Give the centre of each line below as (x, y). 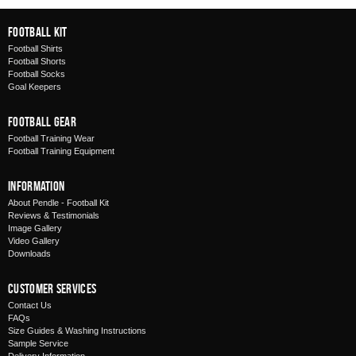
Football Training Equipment (61, 151)
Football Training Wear (51, 138)
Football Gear (42, 122)
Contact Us (30, 305)
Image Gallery (35, 228)
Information (37, 186)
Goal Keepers (35, 87)
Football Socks (37, 74)
